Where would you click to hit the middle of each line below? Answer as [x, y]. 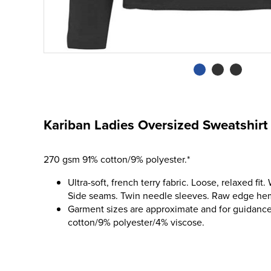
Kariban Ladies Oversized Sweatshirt [156, 125]
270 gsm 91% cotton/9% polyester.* [117, 159]
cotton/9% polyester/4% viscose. [136, 222]
